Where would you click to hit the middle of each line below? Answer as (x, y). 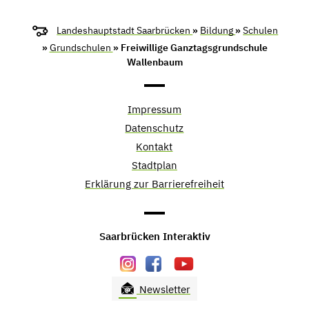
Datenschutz (154, 128)
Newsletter (163, 290)
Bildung (218, 30)
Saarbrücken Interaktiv (154, 237)
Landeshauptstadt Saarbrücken (125, 30)
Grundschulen (81, 47)
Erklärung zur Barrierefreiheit (154, 183)
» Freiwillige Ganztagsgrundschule (190, 47)
